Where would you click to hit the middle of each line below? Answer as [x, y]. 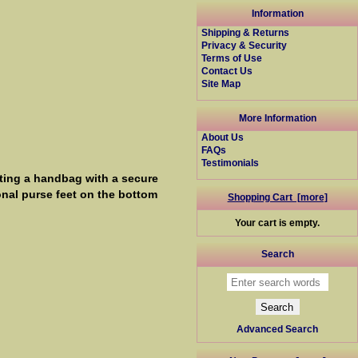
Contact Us [227, 71]
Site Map [221, 84]
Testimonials [231, 162]
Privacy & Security [245, 46]
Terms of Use [232, 58]
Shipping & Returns [246, 33]
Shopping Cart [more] [277, 197]
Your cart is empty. [278, 222]
